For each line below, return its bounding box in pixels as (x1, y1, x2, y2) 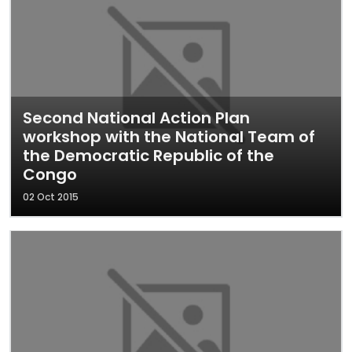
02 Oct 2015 (23, 190, 79, 203)
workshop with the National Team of (23, 126, 315, 148)
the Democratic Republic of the (23, 145, 274, 167)
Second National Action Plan (23, 107, 250, 129)
